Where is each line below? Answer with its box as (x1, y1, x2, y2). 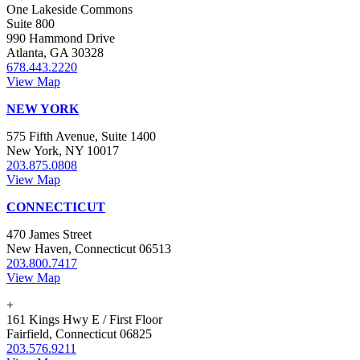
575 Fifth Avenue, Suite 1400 (6, 129, 156, 144)
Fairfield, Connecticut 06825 (6, 327, 152, 342)
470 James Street (6, 227, 92, 242)
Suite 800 (6, 17, 55, 31)
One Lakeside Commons (6, 2, 133, 17)
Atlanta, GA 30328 (6, 46, 104, 60)
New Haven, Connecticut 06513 (6, 242, 171, 256)
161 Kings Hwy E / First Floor (6, 313, 162, 327)
